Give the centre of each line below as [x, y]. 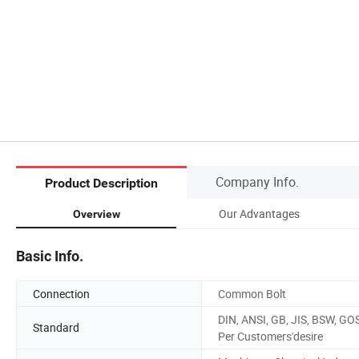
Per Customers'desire [270, 336]
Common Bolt [252, 293]
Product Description [101, 184]
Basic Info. [50, 256]
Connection [61, 293]
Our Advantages [259, 213]
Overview [96, 214]
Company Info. [257, 182]
